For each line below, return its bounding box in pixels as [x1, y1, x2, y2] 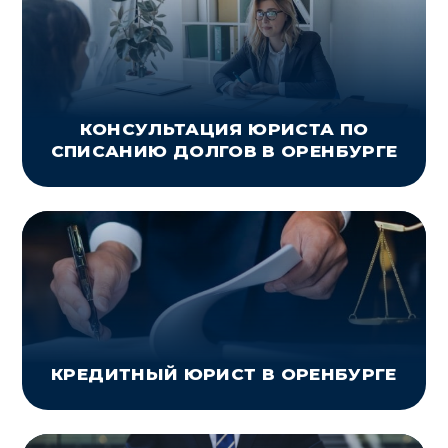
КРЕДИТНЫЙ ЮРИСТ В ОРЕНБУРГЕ [51, 364, 397, 385]
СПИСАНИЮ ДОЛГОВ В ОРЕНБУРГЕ [50, 141, 398, 162]
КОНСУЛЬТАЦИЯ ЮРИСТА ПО [79, 119, 369, 140]
